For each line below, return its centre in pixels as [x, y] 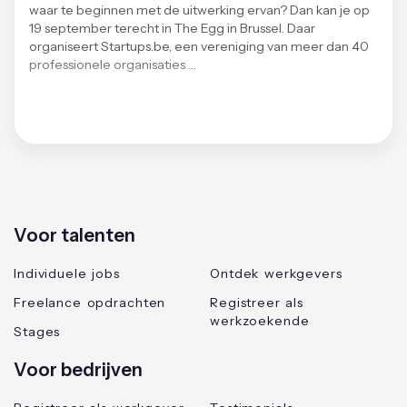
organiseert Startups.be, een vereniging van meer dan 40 [199, 46]
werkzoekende [260, 320]
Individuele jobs [67, 273]
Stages [37, 331]
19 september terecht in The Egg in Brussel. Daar [172, 28]
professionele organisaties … [113, 64]
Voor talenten [74, 235]
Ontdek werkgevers [276, 273]
